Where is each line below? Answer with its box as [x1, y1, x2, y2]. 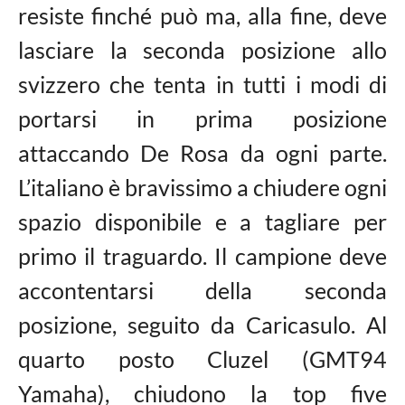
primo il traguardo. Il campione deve [17, 242, 388, 269]
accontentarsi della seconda [17, 277, 388, 304]
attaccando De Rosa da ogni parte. [17, 139, 388, 166]
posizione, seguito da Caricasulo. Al [17, 311, 388, 338]
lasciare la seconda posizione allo [17, 36, 388, 63]
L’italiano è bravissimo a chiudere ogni [17, 174, 388, 201]
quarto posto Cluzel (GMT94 [17, 345, 388, 372]
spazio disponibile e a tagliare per [17, 208, 388, 235]
